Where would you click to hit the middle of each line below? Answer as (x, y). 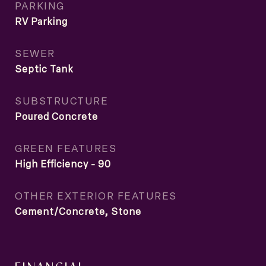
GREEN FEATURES (66, 148)
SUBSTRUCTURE (61, 100)
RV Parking (41, 21)
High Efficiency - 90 (63, 164)
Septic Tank (44, 69)
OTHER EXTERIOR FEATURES (96, 195)
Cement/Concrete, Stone (78, 211)
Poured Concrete (56, 116)
